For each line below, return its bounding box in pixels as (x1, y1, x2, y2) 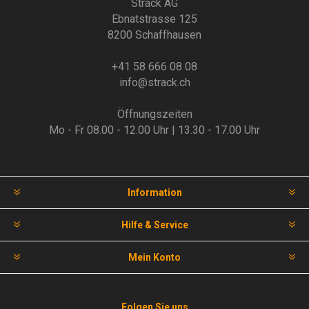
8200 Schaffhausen (108, 28, 201, 42)
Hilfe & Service (121, 219, 188, 231)
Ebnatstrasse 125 (112, 12, 197, 26)
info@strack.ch (119, 76, 190, 90)
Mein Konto (128, 252, 181, 263)
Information (127, 187, 182, 199)
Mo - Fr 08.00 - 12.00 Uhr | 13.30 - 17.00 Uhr (49, 123, 260, 137)
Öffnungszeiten (117, 108, 192, 121)
